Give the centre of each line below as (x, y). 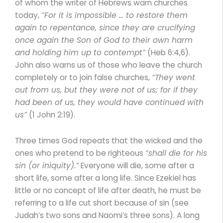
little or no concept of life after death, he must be (108, 190)
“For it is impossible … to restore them (114, 15)
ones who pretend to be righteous (80, 153)
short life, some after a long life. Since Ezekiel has (106, 178)
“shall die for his (176, 153)
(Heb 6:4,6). (168, 52)
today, (28, 15)
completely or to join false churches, (83, 77)
